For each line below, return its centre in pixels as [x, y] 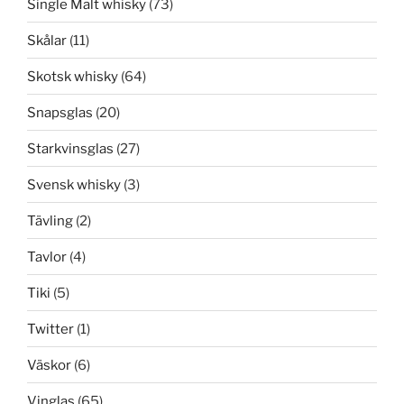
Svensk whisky [74, 184]
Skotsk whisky [73, 76]
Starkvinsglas [70, 148]
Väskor [49, 365]
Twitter [50, 329]
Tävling [50, 220]
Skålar [47, 40]
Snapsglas [60, 112]
